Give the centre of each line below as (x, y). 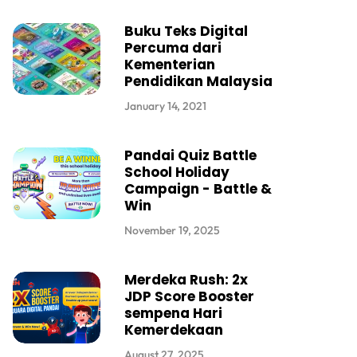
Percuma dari (173, 48)
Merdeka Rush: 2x (186, 280)
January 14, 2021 (165, 106)
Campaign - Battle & (198, 189)
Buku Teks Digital (186, 31)
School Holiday (177, 173)
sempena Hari (173, 314)
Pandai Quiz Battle (190, 156)
